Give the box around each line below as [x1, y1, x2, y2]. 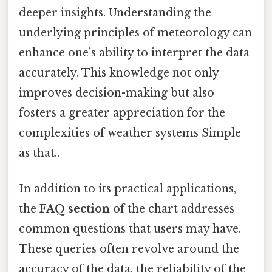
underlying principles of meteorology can [19, 26, 252, 40]
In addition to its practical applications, [19, 182, 236, 196]
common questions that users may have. [19, 222, 241, 236]
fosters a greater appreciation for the [19, 106, 225, 120]
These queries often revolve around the [19, 242, 239, 256]
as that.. [19, 146, 59, 160]
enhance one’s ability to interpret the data [19, 46, 250, 60]
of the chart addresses [110, 202, 234, 216]
